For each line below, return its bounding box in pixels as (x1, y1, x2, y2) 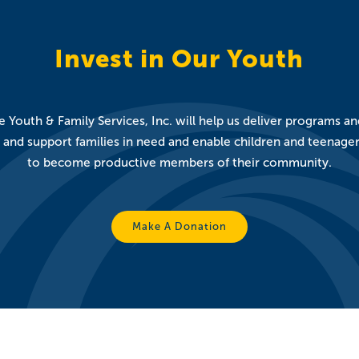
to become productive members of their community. (27, 155, 332, 171)
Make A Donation (132, 220, 227, 233)
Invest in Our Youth (54, 44, 305, 75)
